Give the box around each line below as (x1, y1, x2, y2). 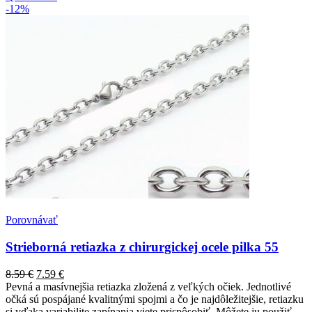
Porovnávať (6, 214, 58, 226)
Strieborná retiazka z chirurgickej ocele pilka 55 (6, 240, 279, 255)
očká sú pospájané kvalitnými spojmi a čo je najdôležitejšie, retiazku (6, 292, 304, 305)
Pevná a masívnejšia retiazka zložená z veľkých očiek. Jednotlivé (6, 280, 291, 292)
